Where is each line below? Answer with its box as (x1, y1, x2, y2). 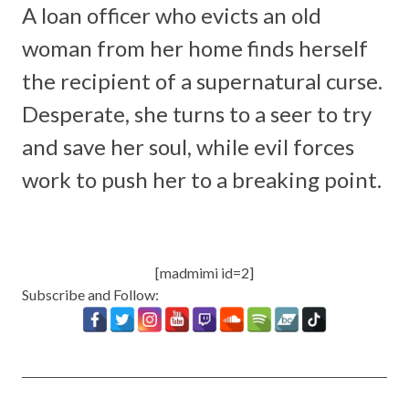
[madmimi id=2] (155, 263, 254, 281)
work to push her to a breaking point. (22, 165, 382, 193)
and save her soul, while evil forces (22, 132, 354, 160)
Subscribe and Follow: (22, 285, 159, 303)
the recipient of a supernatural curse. (22, 67, 383, 94)
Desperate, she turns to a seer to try (22, 100, 372, 127)
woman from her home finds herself (22, 34, 368, 61)
